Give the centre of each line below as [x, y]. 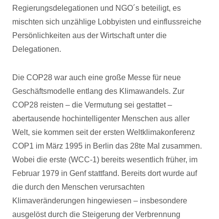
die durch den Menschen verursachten [78, 187]
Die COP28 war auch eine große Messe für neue [97, 77]
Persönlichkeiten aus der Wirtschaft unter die [89, 35]
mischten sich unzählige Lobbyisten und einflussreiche [107, 22]
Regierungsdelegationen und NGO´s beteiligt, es [97, 8]
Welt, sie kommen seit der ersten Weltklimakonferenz [104, 132]
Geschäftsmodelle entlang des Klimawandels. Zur [98, 91]
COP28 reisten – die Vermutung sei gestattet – [92, 105]
